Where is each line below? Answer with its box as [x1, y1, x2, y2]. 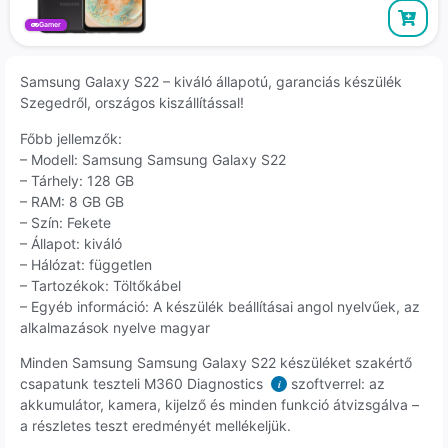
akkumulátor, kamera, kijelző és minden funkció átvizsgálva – [20, 396, 419, 414]
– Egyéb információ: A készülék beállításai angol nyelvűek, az [20, 297, 420, 315]
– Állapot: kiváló [20, 234, 122, 252]
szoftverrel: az [287, 375, 385, 393]
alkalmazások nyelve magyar [20, 318, 210, 336]
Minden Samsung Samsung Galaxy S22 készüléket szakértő [20, 354, 412, 372]
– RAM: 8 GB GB [20, 192, 124, 210]
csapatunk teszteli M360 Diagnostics [20, 375, 267, 393]
